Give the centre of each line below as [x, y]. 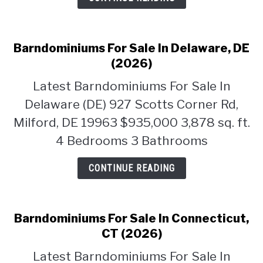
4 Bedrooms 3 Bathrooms [131, 141]
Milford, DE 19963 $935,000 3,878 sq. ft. [131, 122]
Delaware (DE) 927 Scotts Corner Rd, [131, 104]
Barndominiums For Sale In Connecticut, [131, 218]
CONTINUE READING [131, 168]
